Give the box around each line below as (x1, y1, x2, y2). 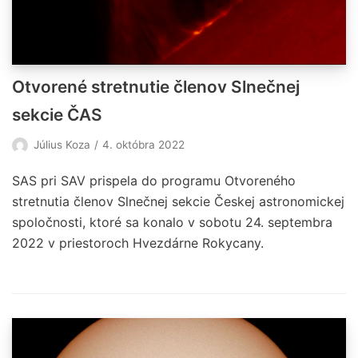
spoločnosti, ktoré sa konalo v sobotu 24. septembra (12, 213, 332, 230)
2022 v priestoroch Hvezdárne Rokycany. (12, 234, 264, 251)
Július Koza (34, 137, 90, 151)
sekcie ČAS (12, 104, 102, 125)
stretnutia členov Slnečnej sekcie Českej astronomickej (12, 193, 344, 209)
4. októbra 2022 (102, 137, 185, 151)
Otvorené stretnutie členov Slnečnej (12, 76, 300, 97)
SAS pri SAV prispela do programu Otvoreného (12, 172, 296, 189)
